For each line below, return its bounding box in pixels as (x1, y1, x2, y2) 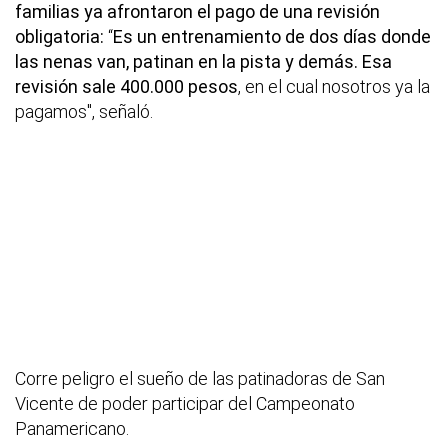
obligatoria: (15, 26, 108, 48)
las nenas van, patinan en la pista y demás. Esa (15, 51, 392, 73)
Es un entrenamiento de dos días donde (113, 26, 431, 48)
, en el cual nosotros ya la (238, 76, 430, 98)
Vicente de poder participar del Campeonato (15, 393, 355, 415)
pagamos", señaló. (15, 101, 153, 123)
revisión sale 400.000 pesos (15, 76, 238, 98)
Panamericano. (15, 418, 129, 440)
